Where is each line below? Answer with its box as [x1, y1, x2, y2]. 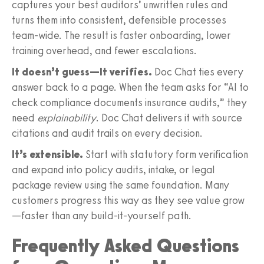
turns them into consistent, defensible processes [12, 13, 226, 27]
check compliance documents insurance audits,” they [12, 95, 247, 109]
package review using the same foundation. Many [12, 178, 229, 192]
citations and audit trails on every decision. [12, 126, 203, 140]
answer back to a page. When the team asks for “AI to [12, 80, 249, 94]
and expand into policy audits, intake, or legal [12, 163, 215, 176]
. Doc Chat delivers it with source [96, 111, 242, 124]
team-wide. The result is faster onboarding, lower [12, 28, 231, 42]
